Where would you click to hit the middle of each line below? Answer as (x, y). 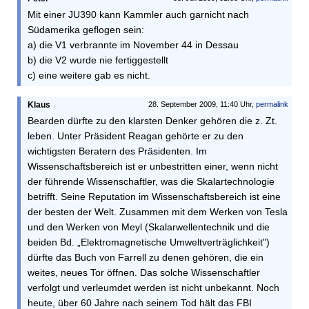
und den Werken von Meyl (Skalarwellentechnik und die (149, 227)
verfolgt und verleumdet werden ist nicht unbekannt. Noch (153, 288)
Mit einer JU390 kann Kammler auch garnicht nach (138, 14)
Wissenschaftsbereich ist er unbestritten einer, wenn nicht (153, 166)
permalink (272, 104)
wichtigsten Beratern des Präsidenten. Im (117, 151)
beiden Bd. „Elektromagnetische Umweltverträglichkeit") (149, 242)
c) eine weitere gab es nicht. (89, 75)
